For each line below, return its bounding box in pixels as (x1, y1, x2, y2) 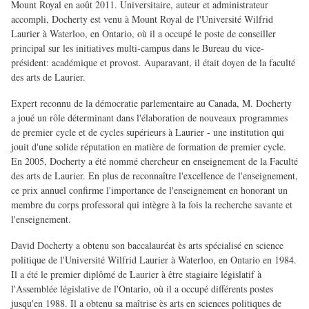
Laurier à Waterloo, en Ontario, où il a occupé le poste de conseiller (11, 27, 276, 41)
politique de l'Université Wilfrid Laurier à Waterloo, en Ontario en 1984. (11, 253, 297, 267)
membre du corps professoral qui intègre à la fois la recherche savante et (11, 198, 292, 212)
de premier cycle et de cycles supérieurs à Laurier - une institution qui (11, 126, 284, 139)
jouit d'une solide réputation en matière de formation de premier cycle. (11, 140, 286, 154)
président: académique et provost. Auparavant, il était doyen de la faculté (11, 56, 295, 70)
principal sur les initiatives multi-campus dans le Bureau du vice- (11, 41, 264, 55)
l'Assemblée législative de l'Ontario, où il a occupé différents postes (11, 282, 273, 296)
